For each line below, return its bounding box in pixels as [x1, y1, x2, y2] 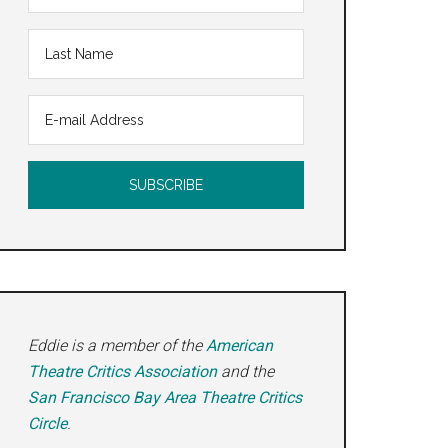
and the [217, 362, 274, 381]
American [206, 336, 273, 355]
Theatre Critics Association [28, 362, 217, 381]
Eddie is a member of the [28, 336, 206, 355]
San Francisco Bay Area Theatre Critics [28, 388, 302, 407]
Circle [28, 414, 67, 433]
